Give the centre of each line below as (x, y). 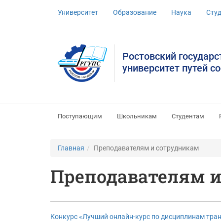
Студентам (188, 116)
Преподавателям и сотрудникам (146, 148)
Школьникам (137, 116)
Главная (71, 148)
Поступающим (80, 116)
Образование (135, 12)
